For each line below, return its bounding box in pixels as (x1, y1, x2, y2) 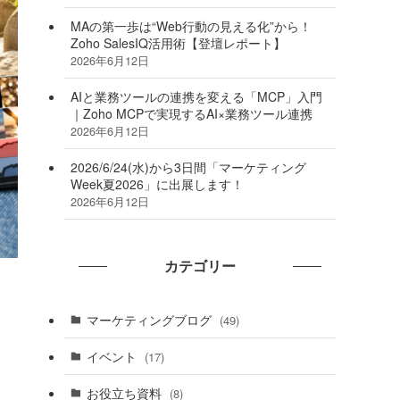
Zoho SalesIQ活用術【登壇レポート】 (71, 33, 286, 52)
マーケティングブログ (86, 310, 215, 329)
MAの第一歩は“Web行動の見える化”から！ (71, 16, 312, 35)
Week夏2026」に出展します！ (71, 174, 244, 193)
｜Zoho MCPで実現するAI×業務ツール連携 (71, 104, 312, 122)
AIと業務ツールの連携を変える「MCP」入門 (71, 87, 322, 105)
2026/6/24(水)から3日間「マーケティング (71, 157, 306, 176)
